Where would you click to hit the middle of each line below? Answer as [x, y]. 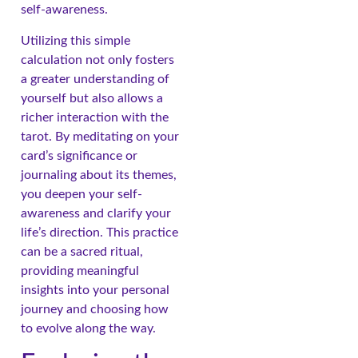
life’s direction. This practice [99, 232]
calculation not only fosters [97, 60]
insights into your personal [95, 290]
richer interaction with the [95, 117]
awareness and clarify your [96, 213]
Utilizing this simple [76, 40]
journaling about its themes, [99, 175]
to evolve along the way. [88, 328]
